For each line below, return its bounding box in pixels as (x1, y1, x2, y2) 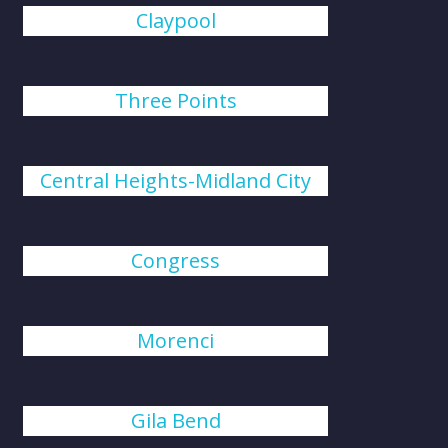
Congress (131, 247, 221, 274)
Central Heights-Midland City (40, 167, 312, 194)
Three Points (114, 87, 237, 114)
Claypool (135, 7, 216, 34)
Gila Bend (130, 407, 221, 434)
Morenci (137, 327, 215, 354)
